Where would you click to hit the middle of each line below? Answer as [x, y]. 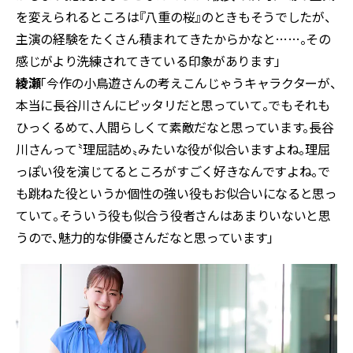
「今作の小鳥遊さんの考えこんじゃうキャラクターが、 [188, 83]
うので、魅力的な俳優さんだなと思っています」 [145, 238]
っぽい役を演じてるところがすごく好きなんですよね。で [173, 171]
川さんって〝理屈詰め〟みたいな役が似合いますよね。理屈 [173, 149]
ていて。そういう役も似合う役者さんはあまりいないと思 [173, 216]
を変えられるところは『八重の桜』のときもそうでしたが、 [173, 17]
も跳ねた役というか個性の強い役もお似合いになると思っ [176, 193]
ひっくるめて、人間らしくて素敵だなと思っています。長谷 [175, 127]
